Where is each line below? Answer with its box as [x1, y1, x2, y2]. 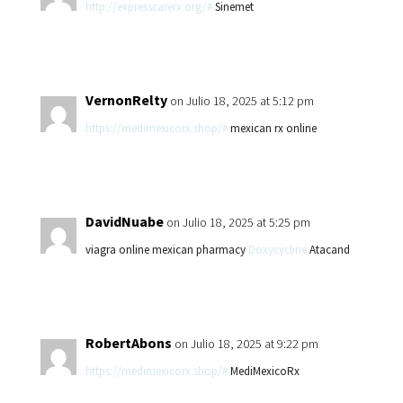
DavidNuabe [85, 212, 164, 230]
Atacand [306, 242, 350, 257]
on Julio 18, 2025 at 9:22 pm [174, 336, 318, 352]
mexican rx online [227, 121, 317, 136]
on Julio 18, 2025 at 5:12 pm [169, 93, 314, 109]
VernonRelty [85, 91, 167, 109]
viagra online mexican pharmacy [85, 242, 248, 257]
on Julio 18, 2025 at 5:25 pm [166, 214, 310, 230]
